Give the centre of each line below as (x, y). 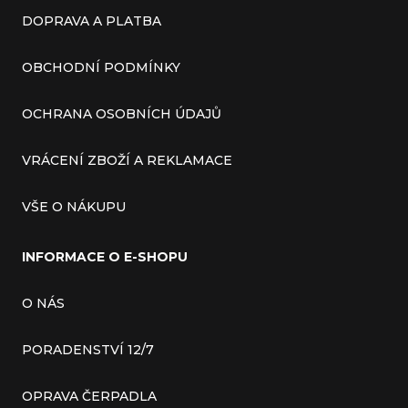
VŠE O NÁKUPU (74, 207)
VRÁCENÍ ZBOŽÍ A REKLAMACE (127, 161)
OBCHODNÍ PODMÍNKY (101, 68)
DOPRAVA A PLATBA (92, 21)
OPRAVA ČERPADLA (89, 397)
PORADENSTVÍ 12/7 (88, 350)
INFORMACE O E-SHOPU (105, 257)
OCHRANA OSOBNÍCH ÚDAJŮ (122, 114)
